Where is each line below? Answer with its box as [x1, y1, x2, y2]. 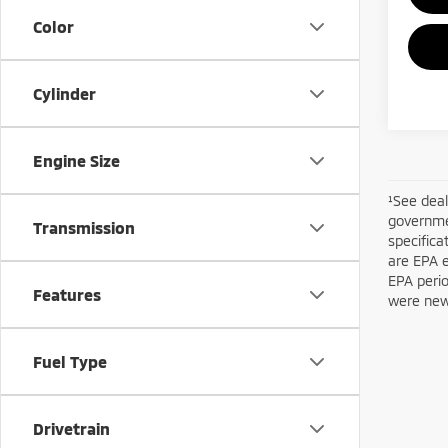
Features [33, 285, 101, 304]
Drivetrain [33, 419, 110, 438]
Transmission [33, 218, 135, 237]
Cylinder [33, 84, 96, 103]
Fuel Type [33, 352, 107, 371]
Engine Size [33, 151, 120, 170]
